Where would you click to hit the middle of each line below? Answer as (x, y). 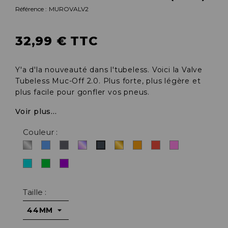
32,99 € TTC (57, 41)
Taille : (35, 192)
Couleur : (40, 132)
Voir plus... (36, 111)
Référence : (31, 9)
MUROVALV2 (69, 9)
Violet (78, 164)
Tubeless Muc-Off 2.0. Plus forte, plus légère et (108, 81)
